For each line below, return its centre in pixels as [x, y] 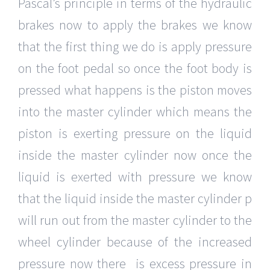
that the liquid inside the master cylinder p [135, 199]
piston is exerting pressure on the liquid [135, 133]
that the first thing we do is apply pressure [135, 47]
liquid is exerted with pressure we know [135, 177]
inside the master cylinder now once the [135, 155]
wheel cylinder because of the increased [135, 242]
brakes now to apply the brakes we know [135, 25]
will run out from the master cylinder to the [135, 220]
